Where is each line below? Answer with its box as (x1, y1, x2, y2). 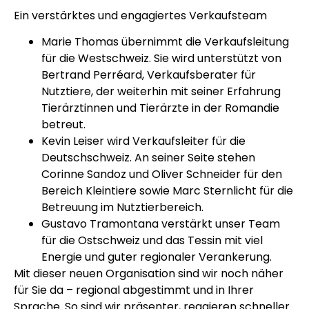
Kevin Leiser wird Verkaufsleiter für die (41, 133, 246, 150)
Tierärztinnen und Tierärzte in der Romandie (41, 100, 279, 117)
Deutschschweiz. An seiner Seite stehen (41, 150, 255, 166)
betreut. (41, 117, 86, 133)
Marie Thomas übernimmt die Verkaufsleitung (41, 34, 289, 50)
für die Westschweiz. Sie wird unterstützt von (41, 50, 281, 67)
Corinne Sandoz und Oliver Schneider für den (41, 166, 282, 183)
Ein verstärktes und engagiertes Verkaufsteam (14, 8, 267, 24)
